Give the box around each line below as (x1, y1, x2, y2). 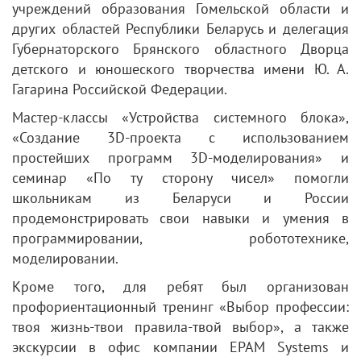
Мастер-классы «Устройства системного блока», (12, 107, 349, 127)
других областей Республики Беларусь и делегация (12, 19, 349, 38)
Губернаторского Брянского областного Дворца (12, 39, 349, 58)
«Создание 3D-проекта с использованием (12, 127, 349, 147)
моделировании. (12, 248, 118, 268)
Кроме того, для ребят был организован (12, 276, 349, 296)
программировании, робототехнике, (12, 228, 349, 247)
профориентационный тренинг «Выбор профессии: (12, 297, 349, 316)
